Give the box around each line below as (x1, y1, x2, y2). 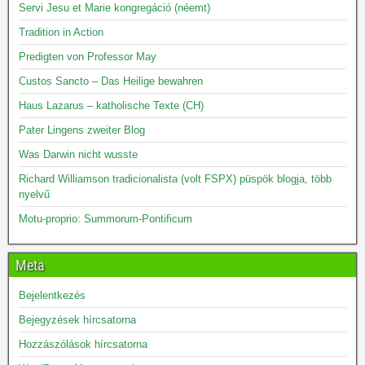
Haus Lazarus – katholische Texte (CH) (19, 99, 204, 112)
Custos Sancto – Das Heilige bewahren (19, 75, 203, 87)
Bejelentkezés (19, 289, 86, 301)
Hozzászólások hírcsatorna (19, 338, 147, 350)
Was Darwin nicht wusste (19, 148, 138, 161)
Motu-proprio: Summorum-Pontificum (19, 213, 192, 225)
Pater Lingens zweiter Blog (19, 124, 145, 136)
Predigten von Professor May (19, 51, 156, 63)
